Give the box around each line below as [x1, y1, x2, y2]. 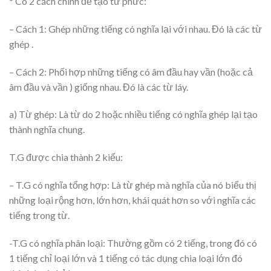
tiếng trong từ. [9, 209, 70, 221]
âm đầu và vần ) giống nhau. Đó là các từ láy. [9, 80, 188, 93]
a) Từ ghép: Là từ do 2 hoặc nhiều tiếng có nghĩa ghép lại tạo [9, 108, 258, 120]
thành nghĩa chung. [9, 123, 85, 135]
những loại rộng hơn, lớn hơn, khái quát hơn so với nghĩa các [9, 194, 256, 206]
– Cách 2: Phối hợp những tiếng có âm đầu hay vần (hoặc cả [9, 65, 253, 77]
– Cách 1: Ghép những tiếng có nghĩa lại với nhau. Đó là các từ [9, 22, 262, 34]
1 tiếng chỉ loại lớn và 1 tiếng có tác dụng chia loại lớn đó [9, 252, 243, 264]
